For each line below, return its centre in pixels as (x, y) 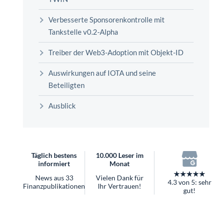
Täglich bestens (54, 155)
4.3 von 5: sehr (189, 182)
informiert (54, 163)
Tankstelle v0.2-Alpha (83, 32)
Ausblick (62, 105)
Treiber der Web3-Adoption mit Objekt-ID (116, 52)
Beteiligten (66, 85)
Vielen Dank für (120, 177)
